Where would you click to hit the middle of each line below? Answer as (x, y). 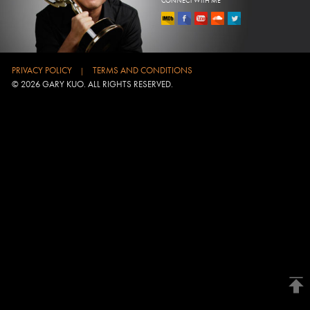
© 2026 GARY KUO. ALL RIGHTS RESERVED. (92, 84)
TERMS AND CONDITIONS (142, 70)
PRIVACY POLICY (42, 70)
